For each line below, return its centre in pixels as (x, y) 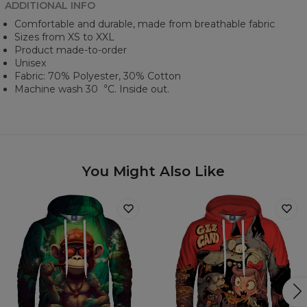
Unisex (30, 63)
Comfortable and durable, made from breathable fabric (145, 24)
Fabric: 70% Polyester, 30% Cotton (98, 76)
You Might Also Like (153, 171)
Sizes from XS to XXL (64, 37)
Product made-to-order (71, 50)
